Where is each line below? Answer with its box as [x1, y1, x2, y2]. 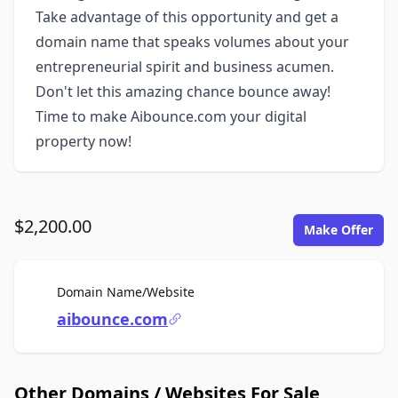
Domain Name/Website [57, 283, 195, 300]
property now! [36, 131, 131, 151]
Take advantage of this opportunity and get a [36, 7, 338, 27]
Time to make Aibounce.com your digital [36, 107, 306, 126]
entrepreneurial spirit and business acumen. [36, 57, 334, 76]
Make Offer [304, 221, 373, 238]
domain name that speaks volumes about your [36, 32, 349, 52]
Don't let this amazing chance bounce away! [36, 82, 330, 101]
